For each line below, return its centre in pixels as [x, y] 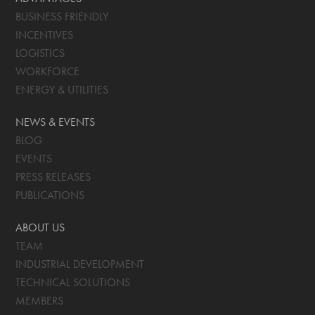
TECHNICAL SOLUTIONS [73, 282]
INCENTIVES [45, 34]
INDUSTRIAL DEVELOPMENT [80, 264]
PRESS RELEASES [53, 176]
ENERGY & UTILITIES [62, 89]
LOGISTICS [40, 53]
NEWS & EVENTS [56, 122]
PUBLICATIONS [50, 195]
